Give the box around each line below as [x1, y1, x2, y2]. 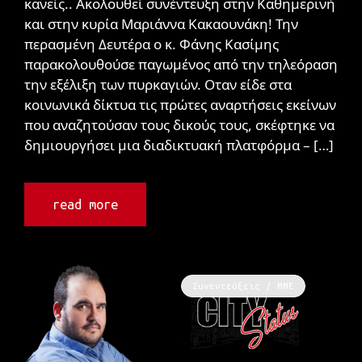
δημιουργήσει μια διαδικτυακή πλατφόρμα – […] [24, 135, 334, 154]
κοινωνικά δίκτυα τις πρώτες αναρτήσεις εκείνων [24, 95, 336, 114]
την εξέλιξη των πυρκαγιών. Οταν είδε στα [24, 74, 292, 94]
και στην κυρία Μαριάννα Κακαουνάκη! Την [24, 14, 298, 33]
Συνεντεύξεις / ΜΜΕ [192, 280, 294, 292]
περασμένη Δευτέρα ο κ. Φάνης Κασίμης [24, 34, 279, 53]
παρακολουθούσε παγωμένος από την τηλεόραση [24, 54, 338, 74]
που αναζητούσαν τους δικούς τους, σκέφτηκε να [24, 115, 335, 134]
